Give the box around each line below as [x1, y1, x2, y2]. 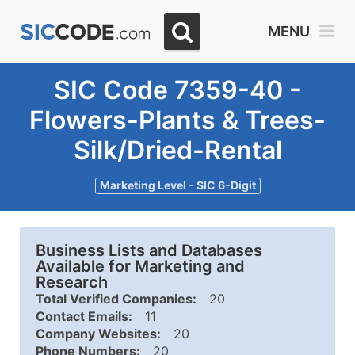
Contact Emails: [36, 308, 132, 324]
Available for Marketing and [36, 257, 245, 276]
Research [36, 273, 108, 292]
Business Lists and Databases [36, 241, 262, 260]
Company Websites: [36, 326, 161, 342]
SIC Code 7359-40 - [54, 74, 301, 105]
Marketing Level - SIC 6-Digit [99, 178, 256, 192]
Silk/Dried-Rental [73, 135, 282, 166]
